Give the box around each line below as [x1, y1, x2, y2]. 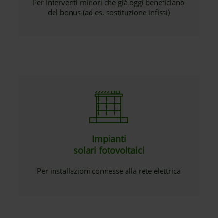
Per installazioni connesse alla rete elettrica [36, 166, 181, 176]
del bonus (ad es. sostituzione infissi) [47, 7, 170, 17]
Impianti [91, 133, 126, 145]
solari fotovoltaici [73, 145, 145, 156]
